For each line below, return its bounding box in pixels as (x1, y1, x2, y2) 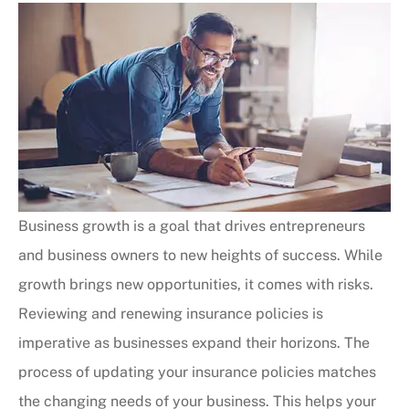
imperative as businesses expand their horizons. (18, 333, 344, 351)
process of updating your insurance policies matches (18, 362, 376, 381)
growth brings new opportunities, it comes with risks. (18, 275, 373, 293)
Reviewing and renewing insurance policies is (18, 304, 323, 322)
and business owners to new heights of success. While (18, 246, 383, 264)
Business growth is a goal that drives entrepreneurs (18, 216, 365, 235)
